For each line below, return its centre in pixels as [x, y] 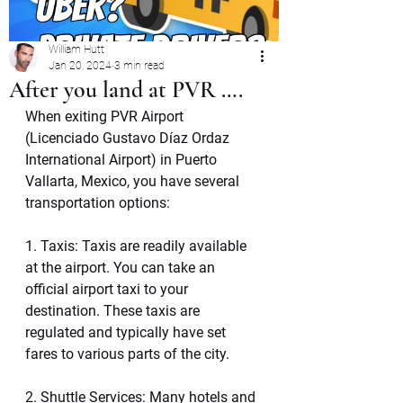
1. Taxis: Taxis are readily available [138, 246]
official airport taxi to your [108, 289]
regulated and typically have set [127, 332]
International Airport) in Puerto [123, 160]
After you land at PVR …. [126, 90]
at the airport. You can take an [122, 268]
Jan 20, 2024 [80, 66]
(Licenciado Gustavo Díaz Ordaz [129, 138]
